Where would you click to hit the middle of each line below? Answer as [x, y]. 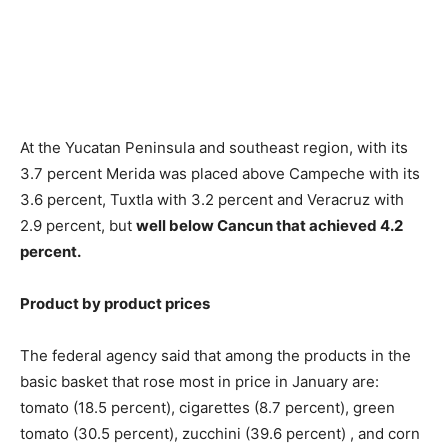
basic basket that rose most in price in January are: [199, 382]
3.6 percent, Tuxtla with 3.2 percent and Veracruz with [212, 200]
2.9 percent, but [78, 226]
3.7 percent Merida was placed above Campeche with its [220, 174]
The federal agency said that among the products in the [215, 356]
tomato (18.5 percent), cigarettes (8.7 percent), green [207, 408]
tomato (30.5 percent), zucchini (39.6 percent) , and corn [220, 434]
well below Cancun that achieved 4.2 [269, 226]
